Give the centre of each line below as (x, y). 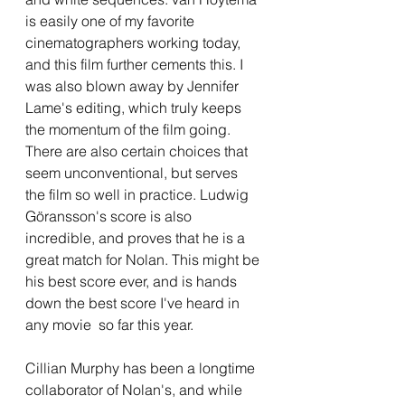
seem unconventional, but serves (133, 173)
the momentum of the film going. (130, 129)
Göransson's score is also (110, 216)
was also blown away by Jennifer (134, 86)
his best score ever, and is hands (133, 281)
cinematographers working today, (135, 42)
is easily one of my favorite (112, 21)
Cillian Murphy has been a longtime (142, 368)
